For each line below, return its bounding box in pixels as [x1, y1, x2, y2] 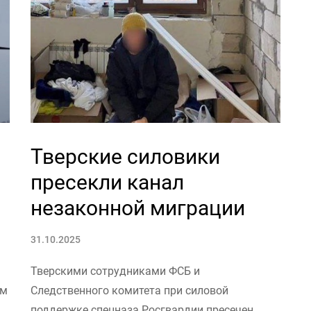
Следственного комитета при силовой [31, 284, 228, 297]
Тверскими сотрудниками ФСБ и [31, 264, 200, 278]
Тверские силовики [31, 144, 220, 169]
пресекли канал [31, 170, 184, 194]
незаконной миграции [31, 196, 245, 220]
